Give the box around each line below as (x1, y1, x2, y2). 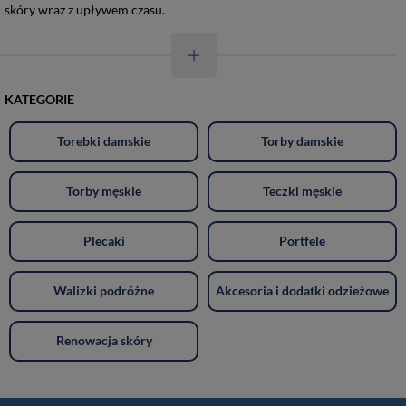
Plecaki (82, 233, 125, 248)
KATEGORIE (5, 91, 74, 107)
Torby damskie (261, 133, 343, 149)
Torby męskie (66, 183, 141, 198)
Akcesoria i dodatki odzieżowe (216, 283, 389, 298)
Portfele (279, 233, 325, 248)
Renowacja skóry (55, 333, 152, 348)
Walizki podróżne (53, 283, 154, 298)
